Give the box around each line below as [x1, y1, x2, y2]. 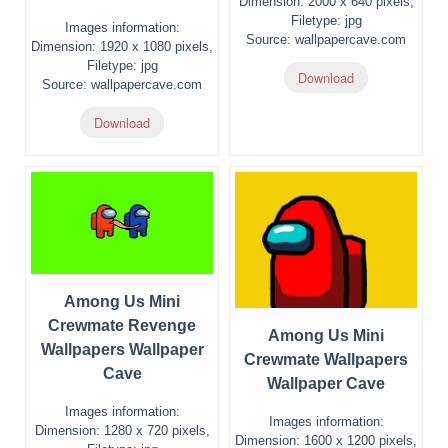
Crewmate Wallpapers [244, 351, 408, 369]
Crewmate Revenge [48, 317, 196, 334]
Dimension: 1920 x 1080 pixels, [31, 38, 213, 54]
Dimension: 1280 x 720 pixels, [34, 423, 210, 438]
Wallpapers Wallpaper [40, 341, 204, 358]
